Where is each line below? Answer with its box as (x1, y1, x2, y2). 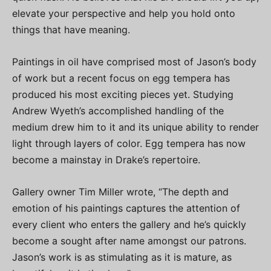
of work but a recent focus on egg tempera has (12, 72, 230, 85)
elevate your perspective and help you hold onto (12, 7, 235, 20)
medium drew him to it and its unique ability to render (12, 121, 259, 134)
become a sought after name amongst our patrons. (12, 235, 246, 247)
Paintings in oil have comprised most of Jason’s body (12, 56, 256, 68)
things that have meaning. (12, 24, 130, 36)
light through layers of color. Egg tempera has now (12, 137, 246, 150)
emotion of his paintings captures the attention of (12, 202, 240, 215)
